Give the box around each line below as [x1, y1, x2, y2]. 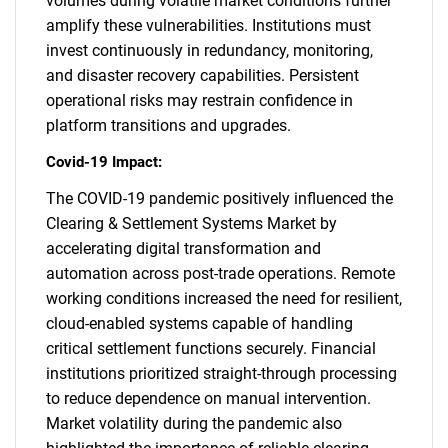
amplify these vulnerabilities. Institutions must [46, 16, 371, 35]
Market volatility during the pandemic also [46, 414, 342, 433]
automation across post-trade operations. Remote [46, 264, 395, 283]
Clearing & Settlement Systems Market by [46, 214, 337, 233]
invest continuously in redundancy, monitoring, [46, 41, 373, 60]
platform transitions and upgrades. [46, 116, 291, 135]
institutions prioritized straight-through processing [46, 364, 397, 383]
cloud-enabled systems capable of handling [46, 314, 353, 333]
